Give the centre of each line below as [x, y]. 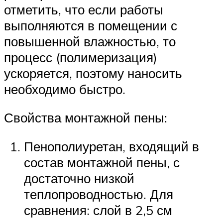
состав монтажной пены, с [102, 163]
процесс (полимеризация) [81, 57]
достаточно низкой [79, 178]
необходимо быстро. [65, 89]
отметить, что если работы [84, 9]
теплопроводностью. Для [99, 194]
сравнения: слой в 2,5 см [98, 210]
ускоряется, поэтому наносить [93, 73]
